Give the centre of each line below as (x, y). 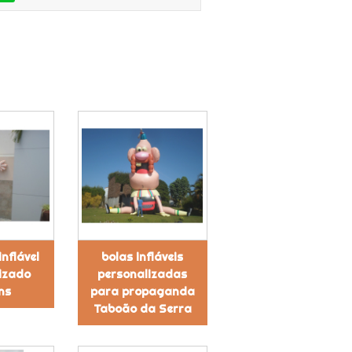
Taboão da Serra (142, 308)
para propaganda (142, 291)
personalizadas (143, 274)
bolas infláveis (143, 257)
